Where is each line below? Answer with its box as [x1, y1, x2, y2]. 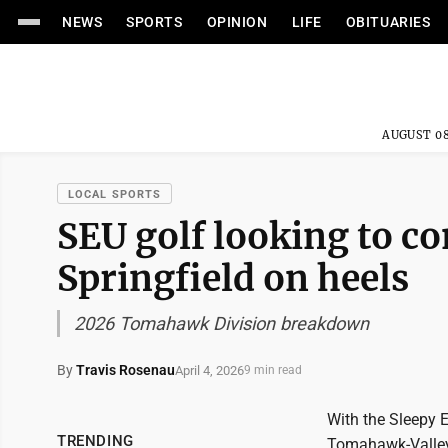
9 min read [244, 363, 302, 377]
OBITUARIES [345, 14, 431, 30]
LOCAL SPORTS [68, 188, 162, 201]
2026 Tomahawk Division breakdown [74, 313, 369, 334]
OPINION [206, 14, 268, 30]
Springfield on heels [57, 256, 409, 301]
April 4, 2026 [175, 362, 244, 378]
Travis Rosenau [76, 362, 175, 378]
